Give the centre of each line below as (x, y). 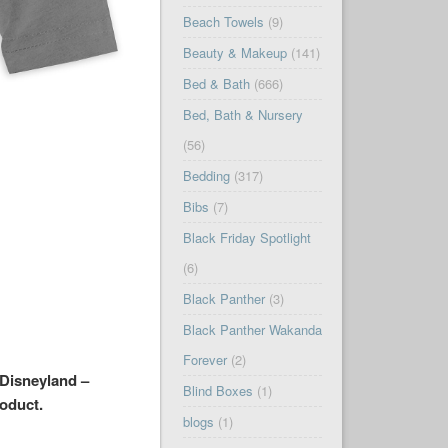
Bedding (206, 176)
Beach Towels (223, 22)
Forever (204, 360)
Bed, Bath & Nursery (242, 115)
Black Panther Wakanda (252, 330)
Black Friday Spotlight (246, 238)
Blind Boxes (217, 391)
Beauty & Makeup (234, 53)
